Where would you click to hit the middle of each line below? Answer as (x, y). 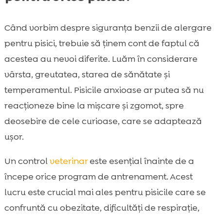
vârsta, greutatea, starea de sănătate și (87, 74)
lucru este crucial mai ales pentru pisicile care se (105, 192)
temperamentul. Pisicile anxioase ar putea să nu (104, 90)
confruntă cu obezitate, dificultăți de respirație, (102, 208)
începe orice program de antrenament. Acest (98, 176)
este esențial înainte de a (141, 161)
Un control (27, 161)
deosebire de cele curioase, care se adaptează (103, 121)
